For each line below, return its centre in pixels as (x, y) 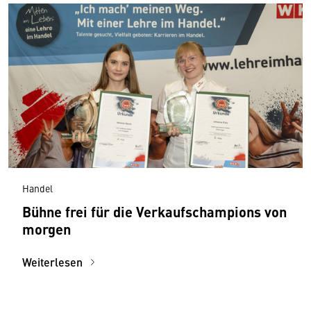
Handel (37, 188)
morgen (50, 229)
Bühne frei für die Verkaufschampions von (154, 212)
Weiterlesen (54, 262)
